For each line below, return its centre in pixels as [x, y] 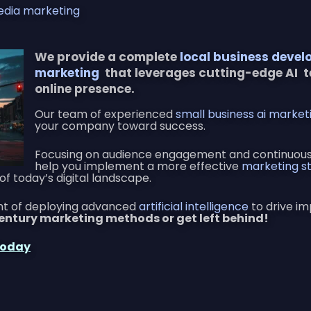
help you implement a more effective [138, 166]
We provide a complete [107, 57]
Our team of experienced [105, 114]
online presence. [85, 89]
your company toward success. [120, 126]
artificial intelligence [194, 206]
